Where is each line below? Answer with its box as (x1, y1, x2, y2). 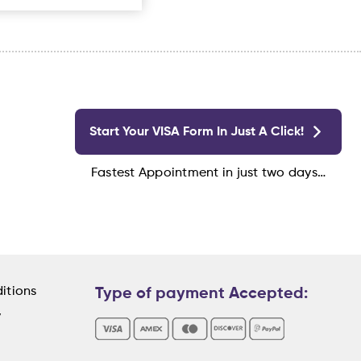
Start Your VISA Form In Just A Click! (89, 125, 307, 139)
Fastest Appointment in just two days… (90, 167, 326, 180)
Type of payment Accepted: (95, 286, 308, 302)
